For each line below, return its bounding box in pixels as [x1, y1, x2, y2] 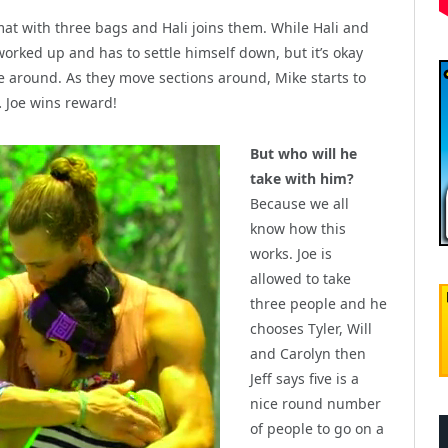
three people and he [250, 293, 387, 313]
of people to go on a [250, 418, 384, 438]
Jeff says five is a [250, 368, 359, 388]
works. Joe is [250, 243, 332, 263]
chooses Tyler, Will [250, 318, 372, 338]
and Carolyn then [250, 343, 366, 363]
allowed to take [250, 268, 351, 288]
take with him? [250, 168, 354, 188]
